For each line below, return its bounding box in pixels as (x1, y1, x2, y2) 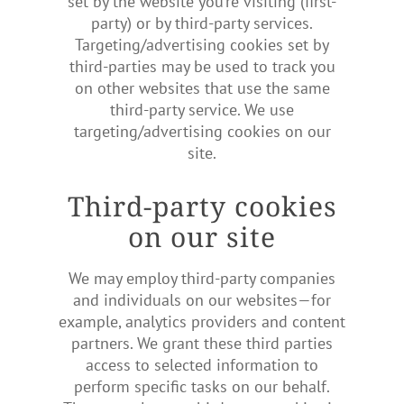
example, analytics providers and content (59, 311, 345, 333)
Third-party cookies (67, 179, 337, 229)
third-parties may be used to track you (69, 56, 335, 78)
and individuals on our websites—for (73, 289, 331, 311)
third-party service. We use (110, 99, 294, 121)
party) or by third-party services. (91, 13, 313, 34)
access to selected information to (86, 354, 318, 376)
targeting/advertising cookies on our (73, 121, 331, 142)
